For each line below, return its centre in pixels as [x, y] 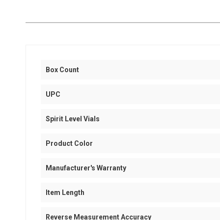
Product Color [69, 143]
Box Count [62, 70]
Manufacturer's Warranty [86, 168]
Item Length [65, 192]
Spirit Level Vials [73, 119]
